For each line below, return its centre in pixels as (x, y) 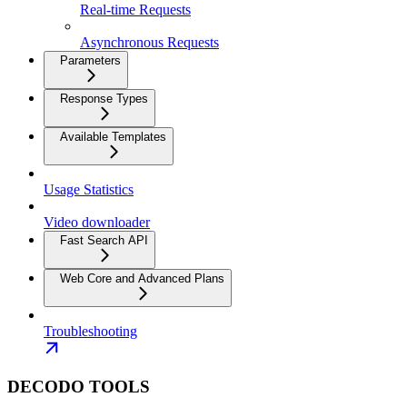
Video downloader (97, 222)
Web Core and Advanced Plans (142, 278)
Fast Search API (104, 240)
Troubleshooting (90, 331)
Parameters (90, 60)
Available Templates (113, 136)
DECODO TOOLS (79, 386)
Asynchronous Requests (149, 42)
